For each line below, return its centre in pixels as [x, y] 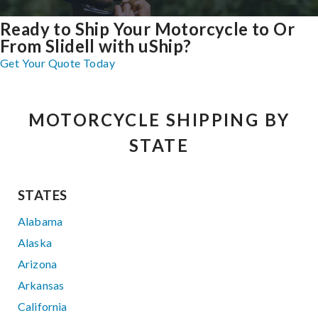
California [43, 306]
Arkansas [41, 285]
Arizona [38, 263]
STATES [43, 195]
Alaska [35, 242]
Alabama [40, 221]
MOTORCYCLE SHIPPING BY [159, 119]
